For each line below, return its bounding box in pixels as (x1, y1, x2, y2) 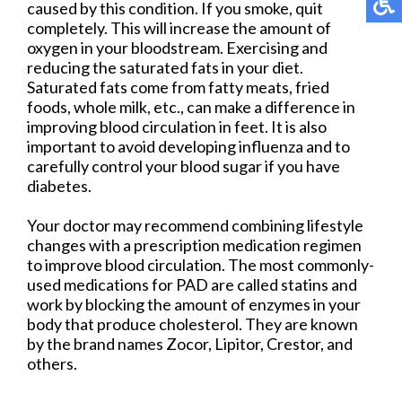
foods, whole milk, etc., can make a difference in (27, 97, 355, 118)
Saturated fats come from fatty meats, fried (27, 77, 329, 98)
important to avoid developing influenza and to (27, 136, 350, 157)
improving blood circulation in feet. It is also (27, 117, 327, 137)
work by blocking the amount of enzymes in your (27, 294, 361, 315)
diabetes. (27, 176, 92, 197)
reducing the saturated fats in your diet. (27, 57, 303, 78)
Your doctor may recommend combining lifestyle (27, 215, 363, 236)
